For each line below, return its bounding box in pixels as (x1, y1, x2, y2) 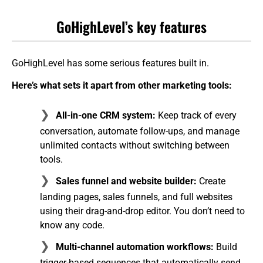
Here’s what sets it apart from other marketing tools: (12, 80, 232, 92)
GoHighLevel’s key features (56, 15, 207, 37)
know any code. (40, 220, 104, 231)
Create (197, 176, 225, 187)
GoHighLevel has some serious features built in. (12, 57, 209, 69)
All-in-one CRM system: (56, 110, 156, 122)
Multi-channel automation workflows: (56, 241, 214, 253)
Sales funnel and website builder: (56, 176, 197, 187)
